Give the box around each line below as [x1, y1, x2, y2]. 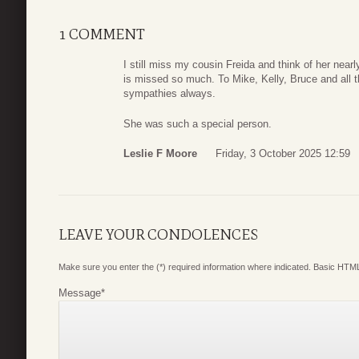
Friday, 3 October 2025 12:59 [216, 147, 350, 160]
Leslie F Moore [123, 147, 197, 160]
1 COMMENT [58, 26, 145, 44]
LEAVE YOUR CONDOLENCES [58, 226, 258, 244]
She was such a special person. [123, 117, 272, 130]
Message [58, 287, 101, 300]
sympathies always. [123, 87, 216, 100]
